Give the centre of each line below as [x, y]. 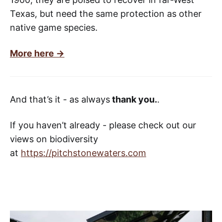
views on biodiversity [54, 139]
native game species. [54, 28]
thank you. [134, 100]
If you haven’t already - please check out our [103, 125]
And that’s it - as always [60, 100]
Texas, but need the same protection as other [106, 14]
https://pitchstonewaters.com [83, 153]
